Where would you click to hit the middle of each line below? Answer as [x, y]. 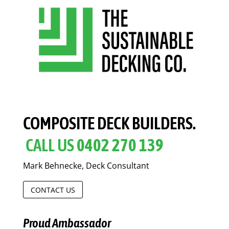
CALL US [51, 145]
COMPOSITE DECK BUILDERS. [109, 123]
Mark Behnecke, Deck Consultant [86, 166]
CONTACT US [53, 190]
